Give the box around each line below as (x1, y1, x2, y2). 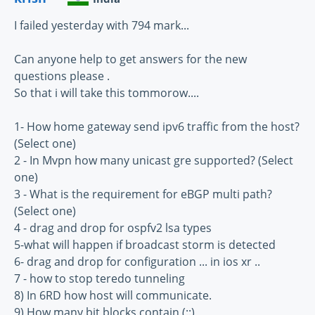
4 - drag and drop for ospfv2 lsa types (14, 219, 212, 236)
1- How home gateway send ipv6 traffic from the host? (14, 118, 300, 134)
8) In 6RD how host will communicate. (14, 287, 212, 303)
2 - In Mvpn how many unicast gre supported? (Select (14, 152, 293, 168)
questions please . (14, 67, 110, 84)
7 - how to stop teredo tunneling (14, 270, 185, 286)
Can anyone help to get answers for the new (14, 51, 247, 67)
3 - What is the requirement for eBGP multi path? (14, 186, 272, 202)
